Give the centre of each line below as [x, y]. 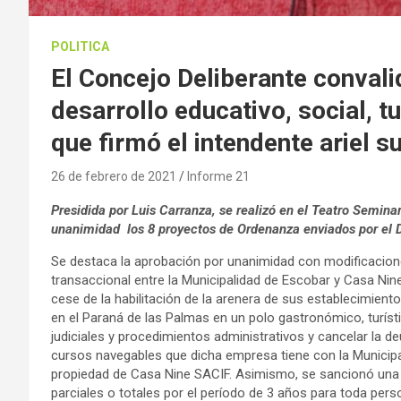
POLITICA [80, 46]
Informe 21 [218, 176]
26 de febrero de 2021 [114, 176]
